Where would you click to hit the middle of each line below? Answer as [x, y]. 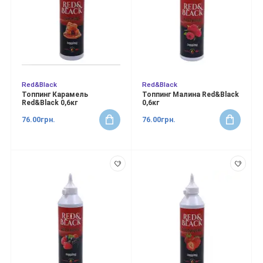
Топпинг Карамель [55, 95]
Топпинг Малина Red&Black [191, 95]
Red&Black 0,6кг [50, 103]
